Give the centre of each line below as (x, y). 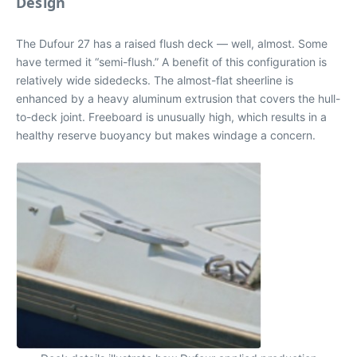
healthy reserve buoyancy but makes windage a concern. (166, 135)
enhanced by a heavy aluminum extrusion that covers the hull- (178, 98)
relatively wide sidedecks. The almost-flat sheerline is (155, 80)
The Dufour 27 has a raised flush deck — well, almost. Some (172, 43)
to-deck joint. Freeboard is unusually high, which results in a (171, 116)
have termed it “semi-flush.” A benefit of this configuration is (171, 61)
